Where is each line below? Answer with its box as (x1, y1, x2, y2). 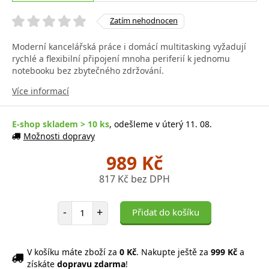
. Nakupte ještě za (136, 246, 211, 258)
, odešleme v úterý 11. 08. (109, 118, 212, 130)
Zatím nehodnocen (110, 14, 178, 26)
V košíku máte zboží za (27, 246, 119, 258)
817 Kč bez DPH (99, 172, 170, 186)
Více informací (12, 85, 69, 97)
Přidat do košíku (132, 205, 199, 218)
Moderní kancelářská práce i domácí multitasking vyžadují (12, 40, 246, 52)
